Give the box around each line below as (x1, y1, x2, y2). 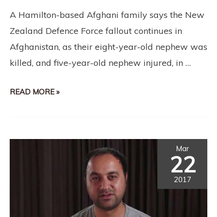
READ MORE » (10, 87, 60, 96)
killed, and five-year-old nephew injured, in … (10, 57, 191, 69)
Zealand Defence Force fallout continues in (10, 25, 182, 37)
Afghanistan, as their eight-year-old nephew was (10, 41, 207, 53)
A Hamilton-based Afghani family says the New (10, 9, 204, 21)
